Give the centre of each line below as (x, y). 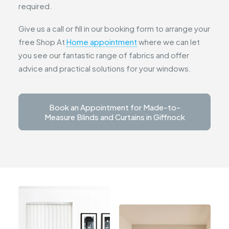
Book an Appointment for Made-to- (114, 107)
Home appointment (102, 42)
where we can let (168, 42)
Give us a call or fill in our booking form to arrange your (114, 28)
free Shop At (42, 42)
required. (35, 6)
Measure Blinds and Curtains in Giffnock (114, 117)
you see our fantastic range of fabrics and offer (104, 55)
